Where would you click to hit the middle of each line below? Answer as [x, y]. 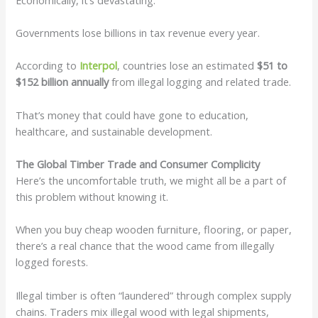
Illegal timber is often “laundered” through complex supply [154, 295]
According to [46, 66]
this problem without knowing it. [92, 196]
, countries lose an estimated [187, 66]
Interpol [99, 66]
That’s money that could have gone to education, [132, 115]
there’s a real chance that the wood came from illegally [145, 246]
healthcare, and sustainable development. [114, 131]
